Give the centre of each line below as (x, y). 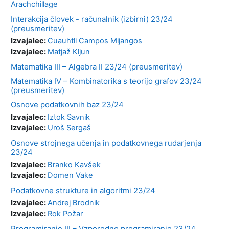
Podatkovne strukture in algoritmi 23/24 (83, 190)
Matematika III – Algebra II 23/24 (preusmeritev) (97, 66)
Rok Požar (65, 213)
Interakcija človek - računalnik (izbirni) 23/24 (92, 19)
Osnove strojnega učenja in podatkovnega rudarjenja (106, 143)
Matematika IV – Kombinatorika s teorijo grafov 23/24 (106, 81)
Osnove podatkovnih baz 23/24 (67, 104)
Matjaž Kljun (69, 51)
